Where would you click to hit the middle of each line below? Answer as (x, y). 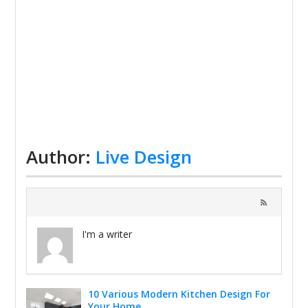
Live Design (144, 157)
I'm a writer (107, 234)
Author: (61, 157)
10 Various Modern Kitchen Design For (179, 294)
